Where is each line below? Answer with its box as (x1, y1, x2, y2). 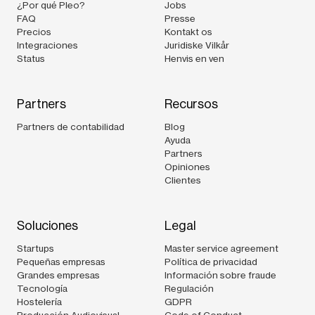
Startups (17, 242, 54, 254)
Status (17, 52, 45, 64)
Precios (17, 25, 51, 37)
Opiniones (165, 160, 210, 172)
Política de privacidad (165, 255, 257, 267)
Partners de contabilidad (17, 120, 124, 132)
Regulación (165, 282, 214, 294)
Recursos (165, 96, 218, 111)
